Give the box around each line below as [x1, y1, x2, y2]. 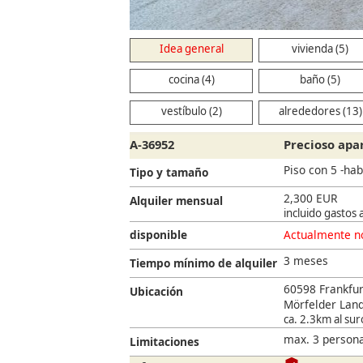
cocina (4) [168, 72, 215, 88]
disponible [130, 227, 187, 243]
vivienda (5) [292, 41, 349, 56]
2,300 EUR [284, 190, 338, 206]
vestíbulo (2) [160, 103, 222, 118]
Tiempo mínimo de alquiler [130, 255, 277, 271]
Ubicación [130, 283, 183, 299]
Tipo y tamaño [130, 164, 208, 181]
